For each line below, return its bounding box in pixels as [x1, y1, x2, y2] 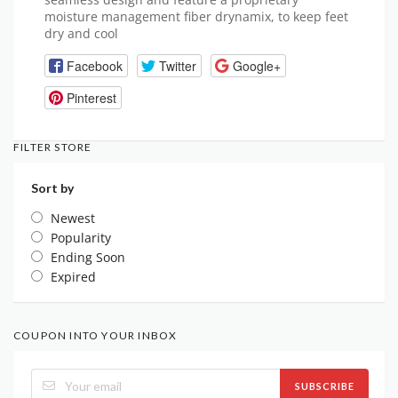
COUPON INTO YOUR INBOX [13, 329, 178, 342]
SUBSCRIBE [294, 379, 354, 392]
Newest [51, 210, 95, 227]
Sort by [31, 180, 74, 195]
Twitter [158, 56, 196, 75]
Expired [51, 268, 96, 285]
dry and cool [44, 25, 118, 42]
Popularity [51, 229, 111, 246]
